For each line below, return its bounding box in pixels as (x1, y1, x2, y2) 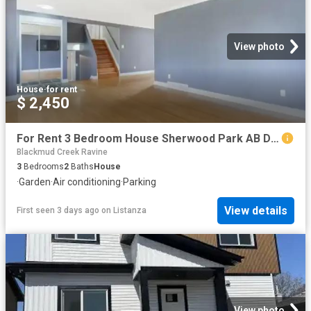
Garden (19, 176, 51, 188)
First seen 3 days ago (17, 205, 99, 215)
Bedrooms (22, 162, 64, 172)
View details (224, 203, 287, 217)
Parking (123, 176, 156, 188)
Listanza (113, 205, 146, 215)
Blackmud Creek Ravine (17, 147, 108, 158)
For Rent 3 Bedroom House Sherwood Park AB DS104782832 (271, 132, 279, 146)
